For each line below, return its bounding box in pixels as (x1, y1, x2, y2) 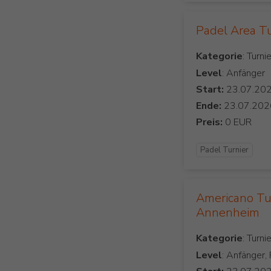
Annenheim (196, 204, 260, 221)
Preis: (196, 115, 223, 129)
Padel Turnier (200, 144, 249, 155)
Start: (196, 82, 224, 96)
